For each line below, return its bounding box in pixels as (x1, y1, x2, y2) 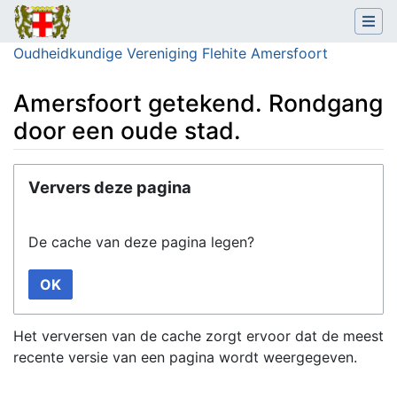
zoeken (137, 164, 186, 183)
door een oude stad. (13, 116, 241, 145)
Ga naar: (12, 164, 68, 183)
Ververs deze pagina (28, 176, 191, 197)
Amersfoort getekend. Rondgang (13, 89, 383, 118)
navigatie (68, 164, 129, 183)
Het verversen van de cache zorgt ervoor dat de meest (13, 326, 384, 345)
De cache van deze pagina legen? (28, 232, 254, 251)
